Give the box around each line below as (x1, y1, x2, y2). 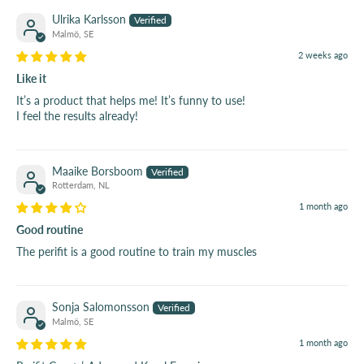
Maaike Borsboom (52, 163, 143, 178)
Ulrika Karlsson (52, 12, 126, 27)
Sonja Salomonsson (52, 300, 149, 314)
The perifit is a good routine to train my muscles (16, 245, 257, 259)
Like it (16, 71, 46, 85)
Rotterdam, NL (52, 180, 110, 191)
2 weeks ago (298, 49, 348, 60)
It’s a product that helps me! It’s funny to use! (16, 93, 245, 107)
